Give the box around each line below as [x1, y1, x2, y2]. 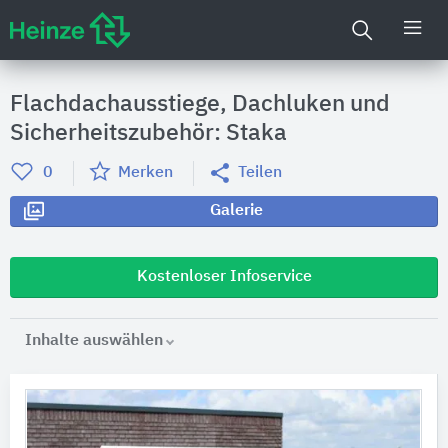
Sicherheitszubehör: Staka [10, 122, 287, 145]
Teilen [238, 165, 282, 181]
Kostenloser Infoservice [136, 269, 312, 285]
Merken [118, 165, 173, 181]
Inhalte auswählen [25, 333, 163, 349]
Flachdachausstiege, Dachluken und [10, 93, 390, 116]
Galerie [210, 203, 263, 219]
